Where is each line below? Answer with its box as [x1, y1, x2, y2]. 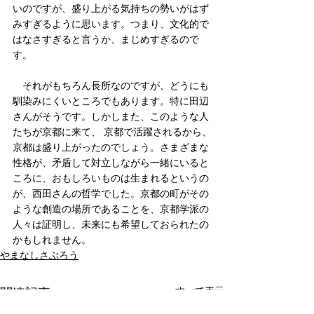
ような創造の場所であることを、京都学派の [13, 203, 209, 214]
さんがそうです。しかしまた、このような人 [13, 111, 209, 122]
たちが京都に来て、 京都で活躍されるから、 [13, 126, 212, 137]
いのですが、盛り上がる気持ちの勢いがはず [13, 3, 209, 14]
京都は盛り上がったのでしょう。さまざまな [13, 142, 209, 153]
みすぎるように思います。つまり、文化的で [13, 18, 209, 29]
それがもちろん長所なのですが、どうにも [13, 80, 209, 91]
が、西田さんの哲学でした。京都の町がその [13, 188, 209, 199]
